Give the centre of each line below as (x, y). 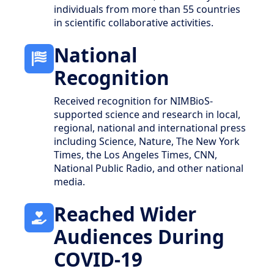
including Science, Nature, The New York (147, 141)
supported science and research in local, (147, 114)
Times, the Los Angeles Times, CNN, (135, 154)
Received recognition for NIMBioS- (133, 101)
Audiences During (139, 236)
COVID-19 (98, 259)
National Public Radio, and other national (149, 168)
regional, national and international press (150, 128)
